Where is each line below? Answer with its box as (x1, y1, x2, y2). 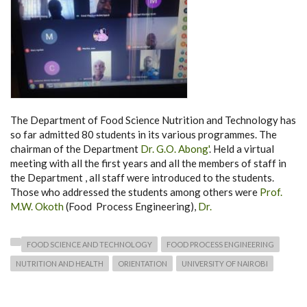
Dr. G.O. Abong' (140, 143, 209, 156)
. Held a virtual (209, 143, 274, 156)
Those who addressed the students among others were (10, 186, 260, 199)
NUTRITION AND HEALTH (16, 259, 103, 269)
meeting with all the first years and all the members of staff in (10, 157, 286, 170)
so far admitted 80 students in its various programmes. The (10, 128, 277, 141)
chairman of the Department (10, 143, 140, 156)
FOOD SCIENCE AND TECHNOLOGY (27, 240, 152, 249)
